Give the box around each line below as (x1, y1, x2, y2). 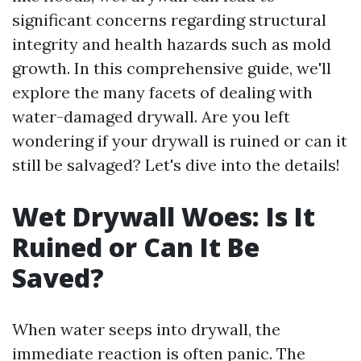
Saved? (12, 260, 104, 295)
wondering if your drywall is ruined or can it (12, 131, 347, 151)
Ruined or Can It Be (12, 230, 259, 264)
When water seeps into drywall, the (12, 319, 280, 339)
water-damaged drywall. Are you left (12, 106, 290, 127)
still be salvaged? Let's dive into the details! (12, 155, 340, 175)
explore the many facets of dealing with (12, 82, 313, 102)
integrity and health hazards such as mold (12, 34, 331, 54)
